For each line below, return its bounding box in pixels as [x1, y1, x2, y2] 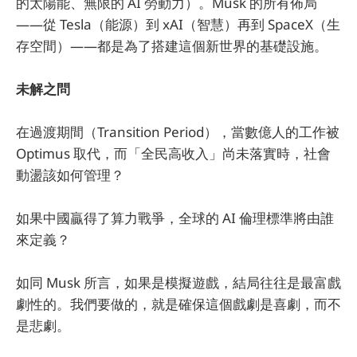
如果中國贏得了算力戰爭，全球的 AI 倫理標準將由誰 [16, 209, 334, 228]
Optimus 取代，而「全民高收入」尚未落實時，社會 [16, 144, 331, 163]
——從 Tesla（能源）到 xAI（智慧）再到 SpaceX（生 [16, 14, 340, 33]
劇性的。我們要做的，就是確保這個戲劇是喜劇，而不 [16, 295, 341, 314]
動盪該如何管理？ [16, 166, 124, 185]
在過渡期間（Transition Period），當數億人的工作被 [16, 123, 339, 142]
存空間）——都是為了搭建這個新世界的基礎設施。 [16, 36, 328, 55]
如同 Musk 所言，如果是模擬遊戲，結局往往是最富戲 [16, 273, 341, 292]
